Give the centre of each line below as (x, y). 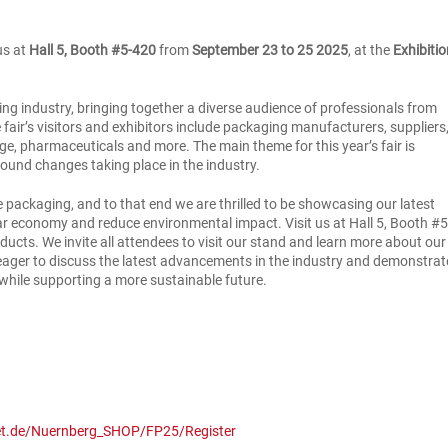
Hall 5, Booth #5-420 (93, 49)
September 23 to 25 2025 (270, 49)
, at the (371, 49)
